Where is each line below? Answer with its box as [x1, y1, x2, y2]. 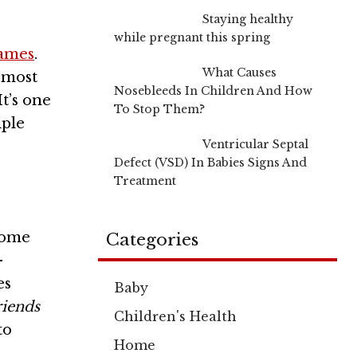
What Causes [202, 65, 277, 80]
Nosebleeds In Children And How [114, 83, 312, 98]
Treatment [114, 173, 176, 188]
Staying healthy [202, 11, 293, 26]
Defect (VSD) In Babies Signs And [114, 155, 307, 170]
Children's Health [114, 308, 237, 324]
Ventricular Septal [202, 136, 308, 151]
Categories [106, 229, 198, 250]
